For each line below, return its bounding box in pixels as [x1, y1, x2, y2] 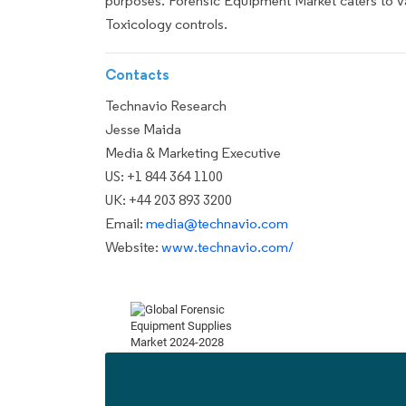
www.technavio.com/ [161, 238, 294, 256]
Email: [105, 215, 146, 232]
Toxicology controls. [105, 14, 227, 33]
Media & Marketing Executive [105, 144, 281, 161]
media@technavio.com [146, 215, 288, 232]
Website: [105, 238, 161, 256]
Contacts [105, 65, 169, 83]
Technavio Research [105, 97, 227, 114]
